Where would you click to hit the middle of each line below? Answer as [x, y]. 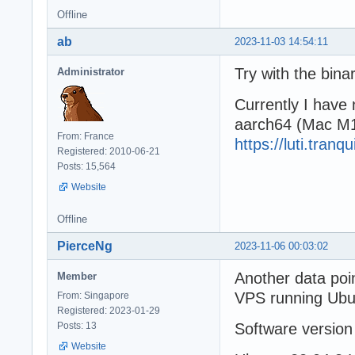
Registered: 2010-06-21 [109, 151]
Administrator [91, 71]
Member [77, 276]
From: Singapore [93, 295]
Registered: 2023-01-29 [109, 310]
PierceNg [85, 246]
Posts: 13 [77, 325]
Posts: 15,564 [86, 166]
